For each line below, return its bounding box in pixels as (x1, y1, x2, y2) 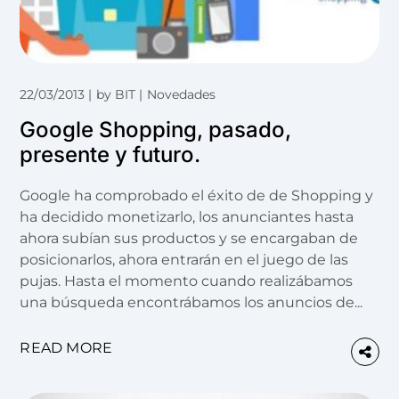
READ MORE (20, 338, 113, 356)
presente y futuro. (20, 141, 201, 167)
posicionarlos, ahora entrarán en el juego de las (20, 250, 349, 268)
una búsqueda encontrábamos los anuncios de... (20, 293, 363, 311)
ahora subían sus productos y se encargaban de (20, 229, 359, 247)
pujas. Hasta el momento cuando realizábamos (20, 272, 354, 289)
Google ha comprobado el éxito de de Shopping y (20, 186, 374, 204)
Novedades (147, 85, 216, 102)
